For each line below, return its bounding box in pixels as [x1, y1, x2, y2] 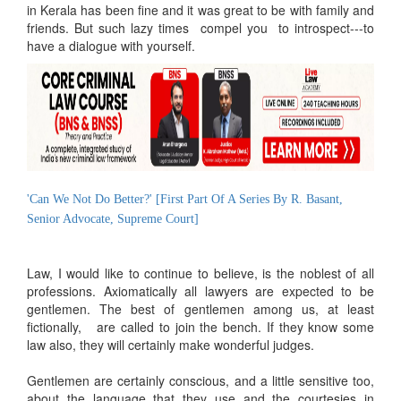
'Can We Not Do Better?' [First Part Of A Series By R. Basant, [27, 192, 343, 206]
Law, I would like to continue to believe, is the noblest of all [27, 263, 374, 282]
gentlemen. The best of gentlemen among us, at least [27, 299, 374, 318]
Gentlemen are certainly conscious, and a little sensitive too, [27, 371, 374, 389]
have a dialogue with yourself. [27, 36, 195, 55]
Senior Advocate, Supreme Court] [27, 211, 199, 226]
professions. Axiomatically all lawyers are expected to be [27, 281, 374, 300]
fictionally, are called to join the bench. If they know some [27, 317, 374, 336]
